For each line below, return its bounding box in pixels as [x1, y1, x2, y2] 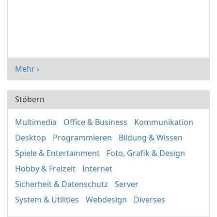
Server [115, 179, 139, 190]
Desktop [15, 132, 46, 143]
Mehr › [15, 63, 39, 75]
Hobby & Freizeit [15, 163, 76, 174]
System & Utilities [15, 194, 79, 205]
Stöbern [15, 94, 45, 105]
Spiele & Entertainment [15, 148, 100, 159]
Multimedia [15, 117, 57, 128]
